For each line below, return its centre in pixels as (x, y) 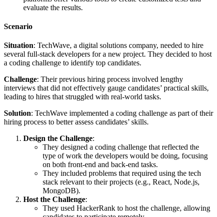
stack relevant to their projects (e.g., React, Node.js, (121, 182)
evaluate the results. (53, 7)
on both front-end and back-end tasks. (100, 165)
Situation (19, 46)
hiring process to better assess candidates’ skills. (76, 122)
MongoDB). (62, 191)
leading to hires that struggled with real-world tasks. (83, 97)
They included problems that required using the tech (122, 173)
